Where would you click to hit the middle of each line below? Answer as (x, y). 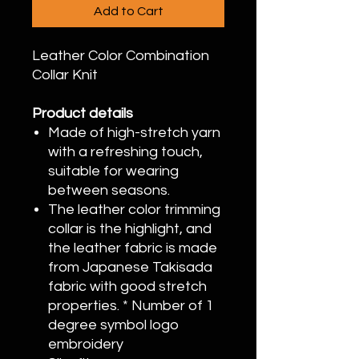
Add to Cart (128, 11)
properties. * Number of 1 (131, 306)
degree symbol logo (113, 325)
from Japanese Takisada (130, 267)
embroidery (86, 344)
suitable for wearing (113, 171)
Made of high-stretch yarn (134, 133)
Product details (83, 113)
